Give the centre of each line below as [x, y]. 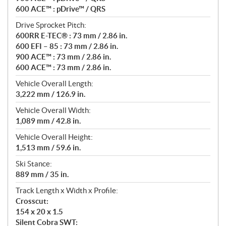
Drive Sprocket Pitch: [51, 25]
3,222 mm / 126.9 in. [50, 94]
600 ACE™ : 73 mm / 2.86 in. [63, 68]
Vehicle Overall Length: [54, 84]
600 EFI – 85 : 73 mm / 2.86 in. [67, 46]
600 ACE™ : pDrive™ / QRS [61, 9]
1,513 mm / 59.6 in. [48, 148]
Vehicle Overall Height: [54, 137]
